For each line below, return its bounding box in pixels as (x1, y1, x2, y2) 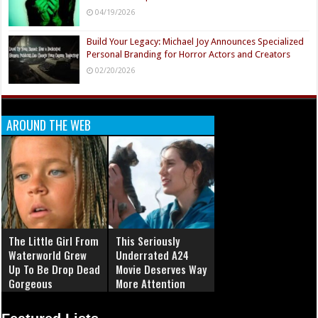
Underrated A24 (116, 246, 190, 263)
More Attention (116, 275, 186, 291)
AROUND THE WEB (6, 115, 92, 134)
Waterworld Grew (9, 246, 87, 263)
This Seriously (116, 232, 180, 248)
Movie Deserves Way (116, 261, 207, 277)
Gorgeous (9, 275, 53, 291)
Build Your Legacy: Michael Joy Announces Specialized (87, 35, 305, 47)
